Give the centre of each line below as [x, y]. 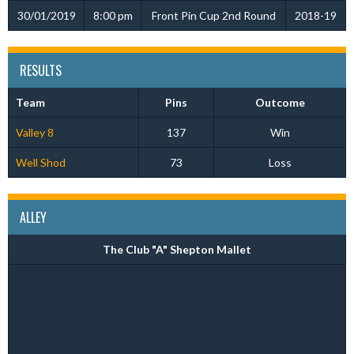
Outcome [280, 102]
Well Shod [40, 162]
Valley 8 [34, 132]
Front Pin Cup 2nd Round [213, 15]
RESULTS [41, 70]
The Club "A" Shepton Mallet [177, 249]
